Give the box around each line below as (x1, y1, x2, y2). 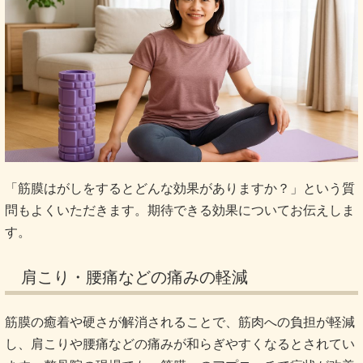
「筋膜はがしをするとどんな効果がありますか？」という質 (5, 181, 355, 195)
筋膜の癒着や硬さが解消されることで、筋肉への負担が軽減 (5, 314, 355, 329)
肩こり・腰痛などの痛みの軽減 (21, 267, 248, 286)
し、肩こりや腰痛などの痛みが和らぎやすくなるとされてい (5, 336, 355, 351)
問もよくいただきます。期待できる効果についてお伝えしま (5, 203, 355, 217)
